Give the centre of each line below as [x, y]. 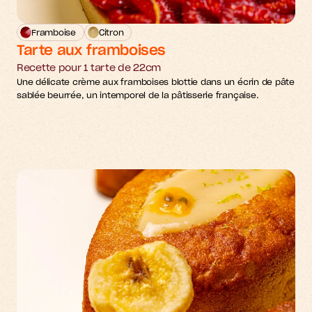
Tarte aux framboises [91, 51]
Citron [111, 32]
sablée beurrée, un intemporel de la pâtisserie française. [138, 95]
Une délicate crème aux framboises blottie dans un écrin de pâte [156, 82]
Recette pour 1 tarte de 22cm [89, 68]
